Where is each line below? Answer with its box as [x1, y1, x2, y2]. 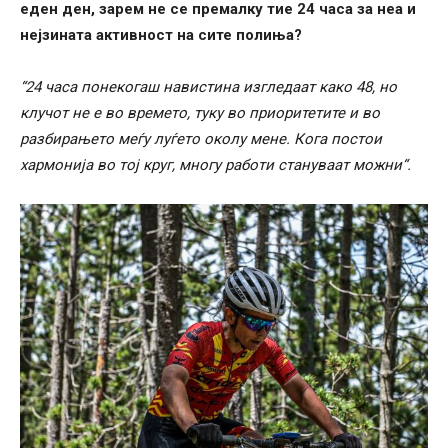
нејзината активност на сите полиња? [20, 25, 302, 44]
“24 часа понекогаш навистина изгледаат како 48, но [20, 77, 397, 96]
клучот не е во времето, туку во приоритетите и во [20, 103, 380, 122]
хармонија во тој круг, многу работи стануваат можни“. [20, 155, 411, 174]
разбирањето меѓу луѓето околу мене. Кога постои [20, 129, 382, 148]
